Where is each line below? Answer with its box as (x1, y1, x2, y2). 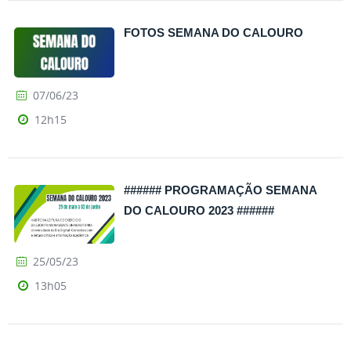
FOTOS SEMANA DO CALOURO (124, 25, 303, 39)
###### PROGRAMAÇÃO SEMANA (124, 183, 317, 197)
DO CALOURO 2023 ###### (124, 203, 274, 217)
